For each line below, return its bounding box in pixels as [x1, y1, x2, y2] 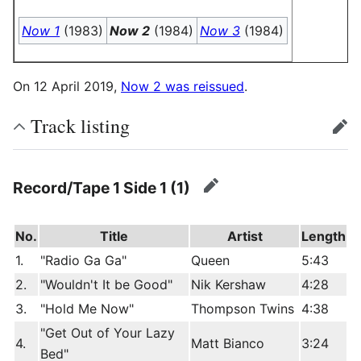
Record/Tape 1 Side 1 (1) [13, 177, 190, 197]
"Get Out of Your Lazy [40, 325, 175, 342]
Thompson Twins [191, 301, 294, 317]
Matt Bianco [191, 335, 264, 352]
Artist [226, 228, 263, 245]
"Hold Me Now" [40, 301, 134, 317]
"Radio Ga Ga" [40, 252, 127, 269]
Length [301, 228, 346, 245]
